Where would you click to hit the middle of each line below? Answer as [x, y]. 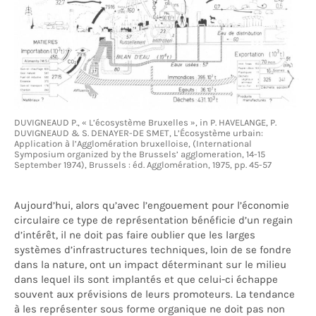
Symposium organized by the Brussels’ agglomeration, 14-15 [140, 154]
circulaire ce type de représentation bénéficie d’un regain [153, 220]
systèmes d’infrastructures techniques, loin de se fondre [153, 250]
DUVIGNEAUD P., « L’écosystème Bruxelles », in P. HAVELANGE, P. [145, 123]
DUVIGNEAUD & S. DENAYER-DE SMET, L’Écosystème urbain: [139, 133]
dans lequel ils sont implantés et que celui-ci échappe [146, 280]
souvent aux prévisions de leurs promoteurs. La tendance [154, 294]
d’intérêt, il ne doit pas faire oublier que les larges [135, 235]
